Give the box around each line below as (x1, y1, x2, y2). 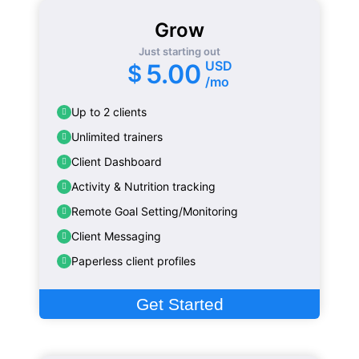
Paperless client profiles (71, 254, 196, 268)
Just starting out (139, 45, 220, 58)
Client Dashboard (71, 155, 163, 169)
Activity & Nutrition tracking (71, 179, 216, 194)
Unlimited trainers (71, 130, 163, 144)
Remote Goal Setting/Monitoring (71, 204, 239, 219)
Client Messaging (71, 229, 162, 244)
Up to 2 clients (71, 105, 147, 119)
